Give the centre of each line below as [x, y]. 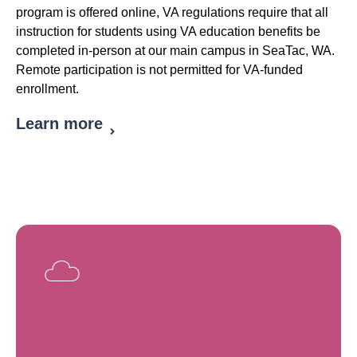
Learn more [59, 124]
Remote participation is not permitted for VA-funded [159, 70]
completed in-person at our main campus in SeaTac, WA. [175, 51]
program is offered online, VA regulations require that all [172, 13]
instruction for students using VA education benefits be [168, 32]
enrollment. [47, 89]
